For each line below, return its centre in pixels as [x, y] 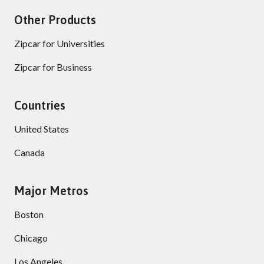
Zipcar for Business [53, 67]
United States [42, 128]
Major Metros [51, 190]
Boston [29, 214]
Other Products [55, 19]
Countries [40, 105]
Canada [29, 152]
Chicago [31, 237]
